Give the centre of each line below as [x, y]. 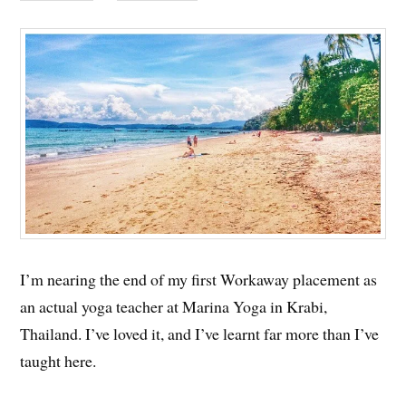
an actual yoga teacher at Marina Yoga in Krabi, [174, 306]
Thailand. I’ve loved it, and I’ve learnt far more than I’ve [200, 333]
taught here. [58, 361]
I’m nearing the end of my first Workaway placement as [199, 279]
